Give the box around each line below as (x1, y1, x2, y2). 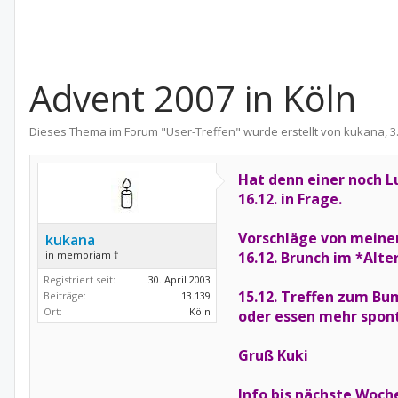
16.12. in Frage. (238, 189, 342, 209)
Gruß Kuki (238, 346, 308, 365)
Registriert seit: (44, 273, 115, 286)
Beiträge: (44, 289, 86, 302)
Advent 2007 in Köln (29, 74, 356, 123)
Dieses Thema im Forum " (29, 123, 166, 139)
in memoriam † (45, 248, 119, 261)
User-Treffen (166, 123, 235, 139)
